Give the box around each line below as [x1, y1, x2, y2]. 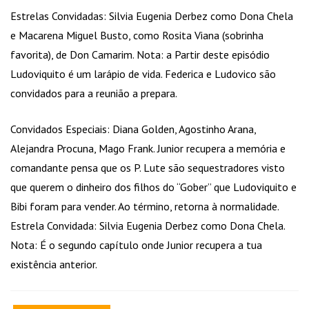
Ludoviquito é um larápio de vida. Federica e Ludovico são [10, 67, 276, 81]
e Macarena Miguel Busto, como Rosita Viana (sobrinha [10, 28, 263, 43]
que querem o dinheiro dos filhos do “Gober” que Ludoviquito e [10, 180, 297, 195]
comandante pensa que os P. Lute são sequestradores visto [10, 161, 285, 175]
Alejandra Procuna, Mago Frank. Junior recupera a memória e [10, 141, 286, 156]
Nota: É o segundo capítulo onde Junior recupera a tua [10, 238, 262, 252]
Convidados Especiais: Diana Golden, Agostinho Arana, [10, 122, 256, 137]
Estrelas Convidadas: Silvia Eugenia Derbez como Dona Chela [10, 9, 293, 23]
